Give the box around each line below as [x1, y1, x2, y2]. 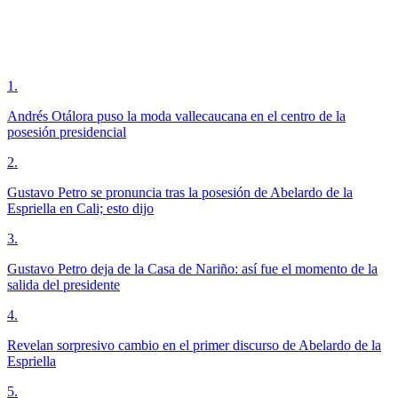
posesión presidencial [7, 124, 126, 140]
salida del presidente [7, 277, 120, 293]
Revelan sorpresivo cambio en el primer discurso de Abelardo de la [7, 338, 381, 354]
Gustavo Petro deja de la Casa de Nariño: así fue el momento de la [7, 261, 378, 277]
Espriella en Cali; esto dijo [7, 201, 154, 217]
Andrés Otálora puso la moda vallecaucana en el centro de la [7, 108, 346, 124]
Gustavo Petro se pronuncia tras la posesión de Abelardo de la [7, 185, 353, 201]
